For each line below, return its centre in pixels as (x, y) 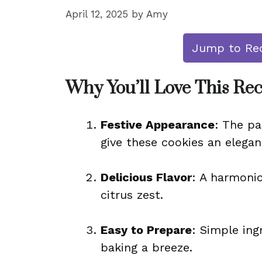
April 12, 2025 (97, 14)
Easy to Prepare (146, 230)
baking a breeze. (146, 247)
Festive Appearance (158, 125)
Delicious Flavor (146, 177)
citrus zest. (132, 195)
